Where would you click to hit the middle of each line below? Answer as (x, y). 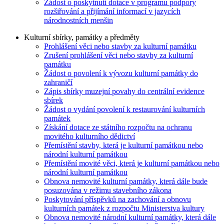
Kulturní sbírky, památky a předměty (82, 37)
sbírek (53, 100)
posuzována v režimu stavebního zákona (108, 190)
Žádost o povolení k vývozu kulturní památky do (121, 73)
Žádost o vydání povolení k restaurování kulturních (124, 109)
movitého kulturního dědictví (89, 136)
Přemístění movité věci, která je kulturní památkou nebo (132, 163)
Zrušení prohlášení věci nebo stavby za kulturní (118, 55)
